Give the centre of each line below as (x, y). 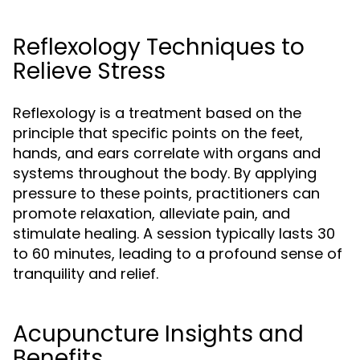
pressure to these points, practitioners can (166, 193)
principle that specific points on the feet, (158, 133)
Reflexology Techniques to (159, 47)
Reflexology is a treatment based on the (157, 113)
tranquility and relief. (86, 274)
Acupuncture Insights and (158, 334)
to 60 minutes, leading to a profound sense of (178, 254)
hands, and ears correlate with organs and (167, 153)
